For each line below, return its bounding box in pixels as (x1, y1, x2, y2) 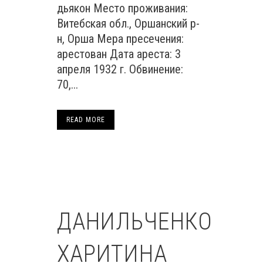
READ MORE (66, 116, 105, 124)
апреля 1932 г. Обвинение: (57, 62, 183, 76)
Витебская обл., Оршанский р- (57, 16, 200, 31)
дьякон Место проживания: (57, 1, 188, 15)
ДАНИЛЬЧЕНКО (57, 208, 213, 235)
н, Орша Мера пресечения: (57, 32, 184, 46)
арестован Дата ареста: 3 (57, 47, 181, 61)
